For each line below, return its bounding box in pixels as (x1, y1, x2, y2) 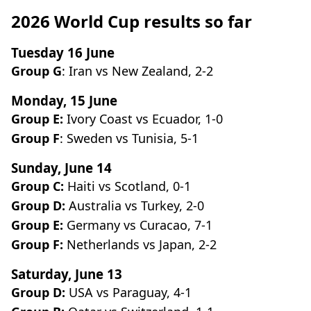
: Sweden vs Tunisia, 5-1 (60, 130, 199, 147)
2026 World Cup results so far (11, 10, 252, 33)
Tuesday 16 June (11, 44, 115, 62)
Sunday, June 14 (11, 159, 112, 177)
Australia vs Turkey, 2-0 (65, 197, 204, 215)
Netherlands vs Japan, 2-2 (63, 236, 217, 253)
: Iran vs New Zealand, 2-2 (62, 62, 213, 80)
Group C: (11, 178, 64, 195)
